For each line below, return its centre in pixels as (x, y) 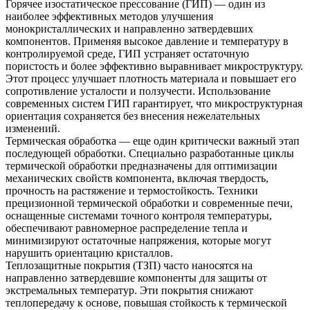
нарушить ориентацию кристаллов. (89, 253)
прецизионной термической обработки (98, 203)
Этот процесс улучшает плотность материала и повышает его (151, 79)
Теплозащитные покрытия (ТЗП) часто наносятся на (129, 265)
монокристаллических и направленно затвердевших (129, 29)
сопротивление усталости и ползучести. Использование (138, 91)
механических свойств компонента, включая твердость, (137, 178)
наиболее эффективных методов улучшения (109, 16)
